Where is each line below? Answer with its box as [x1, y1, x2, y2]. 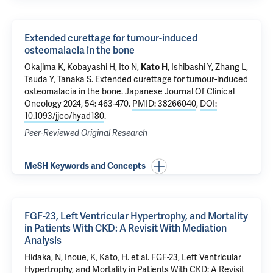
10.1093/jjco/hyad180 [24, 111, 104, 121]
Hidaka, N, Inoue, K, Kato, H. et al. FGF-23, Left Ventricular [24, 252, 241, 263]
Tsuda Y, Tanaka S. [24, 74, 95, 85]
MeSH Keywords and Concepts [24, 161, 146, 171]
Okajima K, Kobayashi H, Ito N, [24, 62, 141, 73]
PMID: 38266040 [132, 99, 196, 109]
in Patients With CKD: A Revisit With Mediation [24, 222, 227, 235]
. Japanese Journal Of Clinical [121, 87, 235, 97]
